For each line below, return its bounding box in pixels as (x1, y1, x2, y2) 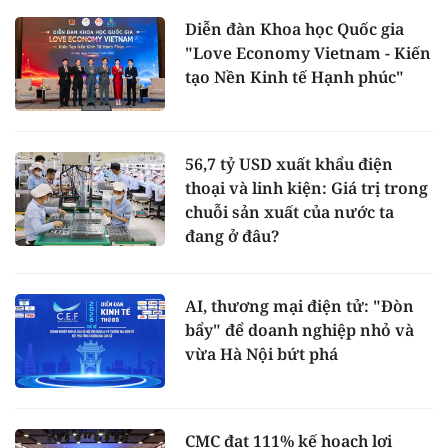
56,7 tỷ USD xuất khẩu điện (185, 153, 393, 176)
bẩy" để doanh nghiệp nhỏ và (185, 319, 414, 342)
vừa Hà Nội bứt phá (185, 343, 338, 366)
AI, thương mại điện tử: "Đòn (185, 295, 414, 318)
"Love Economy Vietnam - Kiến (185, 42, 431, 65)
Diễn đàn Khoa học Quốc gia (185, 18, 404, 41)
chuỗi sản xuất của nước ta (185, 201, 394, 224)
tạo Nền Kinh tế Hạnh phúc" (185, 66, 404, 89)
